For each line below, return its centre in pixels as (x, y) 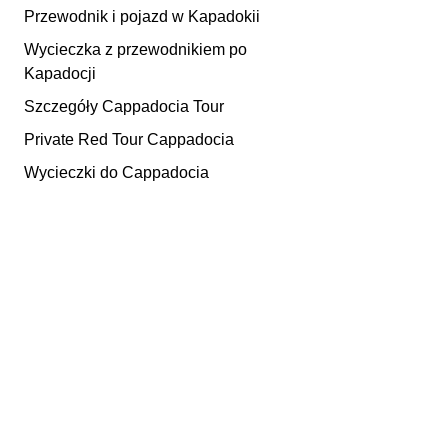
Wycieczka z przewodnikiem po (135, 49)
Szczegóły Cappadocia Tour (124, 106)
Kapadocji (60, 73)
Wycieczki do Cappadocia (116, 172)
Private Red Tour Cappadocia (129, 139)
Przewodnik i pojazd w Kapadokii (142, 16)
